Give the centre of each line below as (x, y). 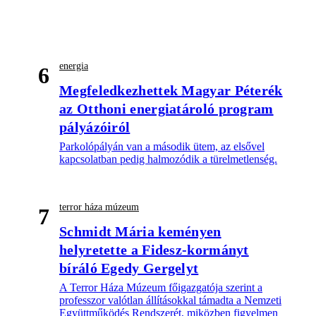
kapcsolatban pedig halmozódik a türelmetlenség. (168, 159)
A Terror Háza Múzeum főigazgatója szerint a (161, 288)
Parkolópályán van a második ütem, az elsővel (162, 147)
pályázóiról (95, 127)
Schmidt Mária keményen (140, 232)
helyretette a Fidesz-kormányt (154, 250)
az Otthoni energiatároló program (166, 109)
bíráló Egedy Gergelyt (129, 268)
